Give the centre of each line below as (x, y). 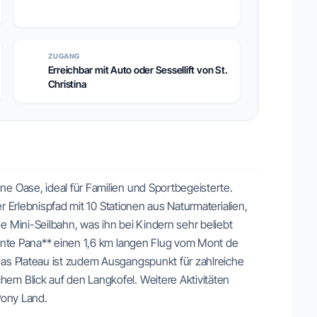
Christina (67, 84)
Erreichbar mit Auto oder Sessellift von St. (138, 70)
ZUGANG (64, 56)
